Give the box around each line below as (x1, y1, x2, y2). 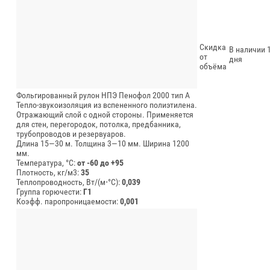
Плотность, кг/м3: (16, 167, 81, 177)
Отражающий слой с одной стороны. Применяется (16, 109, 193, 119)
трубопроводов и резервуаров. (16, 128, 126, 139)
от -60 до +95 (77, 157, 124, 168)
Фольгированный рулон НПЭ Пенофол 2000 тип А (16, 90, 190, 100)
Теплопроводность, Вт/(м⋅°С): (16, 177, 122, 187)
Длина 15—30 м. (16, 138, 73, 148)
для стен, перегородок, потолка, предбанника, (16, 119, 181, 129)
